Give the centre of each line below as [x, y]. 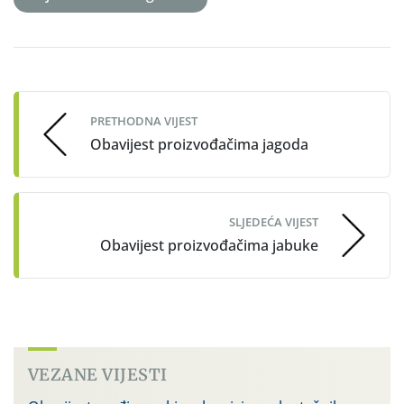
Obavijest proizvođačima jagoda [199, 145]
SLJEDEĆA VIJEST [274, 222]
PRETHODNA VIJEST [144, 121]
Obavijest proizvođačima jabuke [209, 246]
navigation [74, 90]
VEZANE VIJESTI [98, 374]
